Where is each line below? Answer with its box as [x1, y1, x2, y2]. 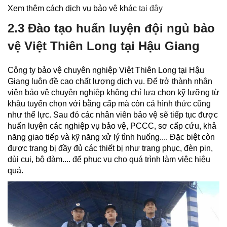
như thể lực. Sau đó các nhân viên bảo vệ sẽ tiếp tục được [8, 110, 218, 120]
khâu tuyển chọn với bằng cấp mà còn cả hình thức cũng [8, 99, 211, 108]
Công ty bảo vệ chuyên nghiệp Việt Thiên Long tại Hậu [8, 66, 204, 75]
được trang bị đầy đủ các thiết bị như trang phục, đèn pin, [8, 144, 213, 153]
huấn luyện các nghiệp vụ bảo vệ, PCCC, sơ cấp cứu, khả [8, 122, 216, 131]
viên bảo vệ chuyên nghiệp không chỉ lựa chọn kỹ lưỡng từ [8, 88, 219, 97]
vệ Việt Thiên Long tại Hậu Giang [8, 39, 200, 53]
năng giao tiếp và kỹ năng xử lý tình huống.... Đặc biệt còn [8, 133, 215, 142]
